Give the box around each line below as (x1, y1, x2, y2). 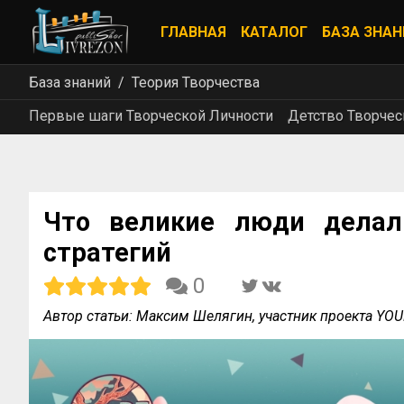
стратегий (43, 237, 171, 268)
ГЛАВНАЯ (161, 23, 226, 41)
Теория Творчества (132, 73, 260, 91)
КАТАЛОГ (241, 23, 308, 41)
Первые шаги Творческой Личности (29, 107, 273, 124)
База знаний (29, 73, 111, 91)
